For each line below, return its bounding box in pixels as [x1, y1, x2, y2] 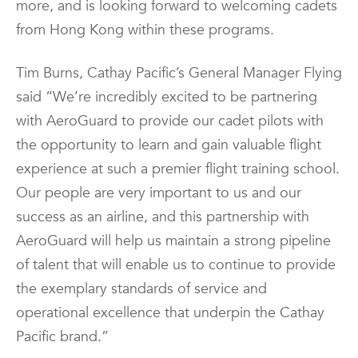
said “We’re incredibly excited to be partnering [16, 86, 317, 107]
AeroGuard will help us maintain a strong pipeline [16, 230, 331, 251]
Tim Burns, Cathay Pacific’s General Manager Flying [16, 62, 342, 83]
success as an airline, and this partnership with [16, 206, 309, 227]
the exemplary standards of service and [16, 278, 267, 299]
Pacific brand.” [16, 326, 109, 347]
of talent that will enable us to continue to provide [16, 254, 336, 275]
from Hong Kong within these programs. [16, 19, 274, 40]
